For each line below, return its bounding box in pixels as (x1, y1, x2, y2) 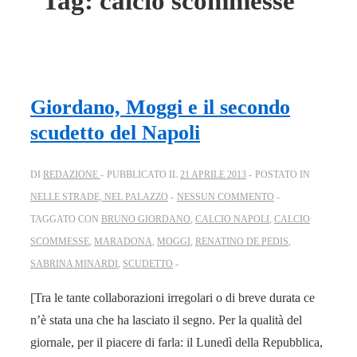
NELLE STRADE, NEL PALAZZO (30, 191, 168, 203)
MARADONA (94, 236, 152, 248)
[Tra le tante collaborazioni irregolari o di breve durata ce (30, 291, 315, 305)
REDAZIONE (43, 169, 98, 181)
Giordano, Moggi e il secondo (30, 95, 290, 119)
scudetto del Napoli (30, 120, 200, 144)
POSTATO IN (255, 169, 310, 181)
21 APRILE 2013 (180, 169, 246, 181)
